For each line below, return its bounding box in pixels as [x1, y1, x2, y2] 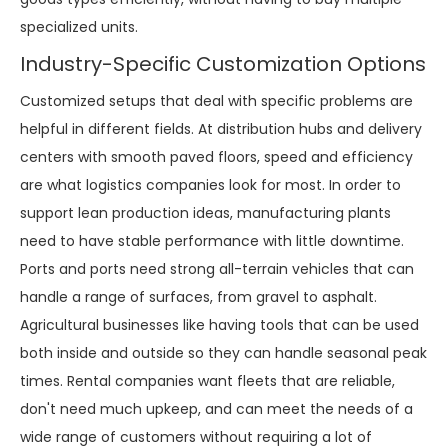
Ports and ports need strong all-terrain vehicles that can [20, 258, 414, 279]
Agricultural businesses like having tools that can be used [20, 314, 419, 335]
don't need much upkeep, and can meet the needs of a [20, 398, 413, 419]
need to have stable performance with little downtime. [20, 230, 404, 251]
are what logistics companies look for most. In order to [20, 174, 401, 195]
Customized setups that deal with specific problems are [20, 90, 413, 111]
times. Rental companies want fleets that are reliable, [20, 370, 395, 391]
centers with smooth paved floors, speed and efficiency [20, 146, 413, 167]
